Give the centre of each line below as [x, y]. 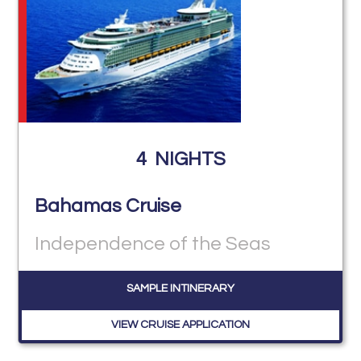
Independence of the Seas [153, 244]
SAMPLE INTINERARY [180, 289]
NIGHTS [190, 159]
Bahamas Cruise [108, 206]
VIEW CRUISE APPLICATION [180, 325]
